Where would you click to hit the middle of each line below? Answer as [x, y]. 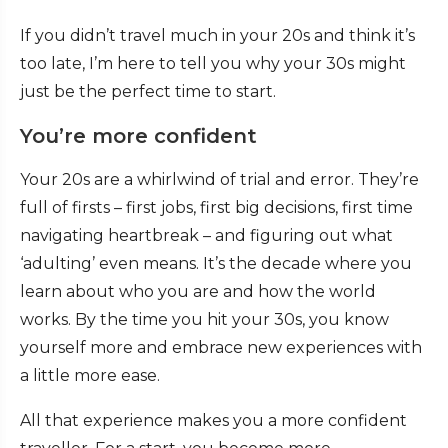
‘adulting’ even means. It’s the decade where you [216, 263]
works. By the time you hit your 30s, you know [204, 319]
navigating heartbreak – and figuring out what [206, 235]
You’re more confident [138, 135]
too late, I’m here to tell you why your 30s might [213, 63]
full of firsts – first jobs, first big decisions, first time [216, 207]
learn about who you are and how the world [198, 291]
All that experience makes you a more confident [213, 420]
